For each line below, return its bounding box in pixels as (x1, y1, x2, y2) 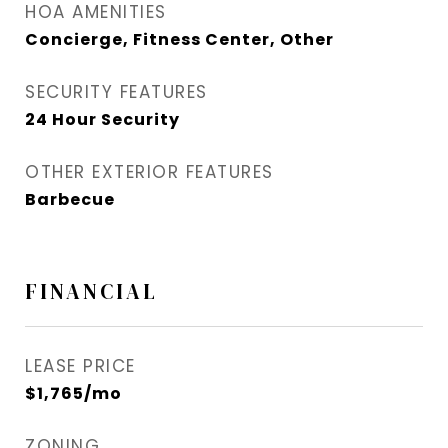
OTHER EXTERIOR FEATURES (25, 160, 274, 185)
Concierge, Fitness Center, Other (25, 28, 334, 52)
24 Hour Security (25, 108, 180, 132)
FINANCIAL (25, 277, 158, 307)
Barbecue (25, 188, 115, 212)
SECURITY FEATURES (25, 80, 208, 105)
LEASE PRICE (25, 354, 136, 379)
